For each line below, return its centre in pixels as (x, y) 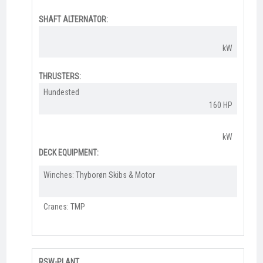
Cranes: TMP (64, 207)
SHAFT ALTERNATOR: (73, 19)
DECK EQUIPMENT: (68, 153)
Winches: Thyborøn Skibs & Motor (99, 175)
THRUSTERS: (60, 77)
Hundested (61, 92)
